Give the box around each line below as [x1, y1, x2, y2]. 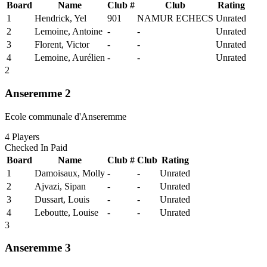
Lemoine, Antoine [35, 26, 103, 37]
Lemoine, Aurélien [35, 52, 105, 63]
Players [10, 131, 39, 142]
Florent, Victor [35, 39, 89, 50]
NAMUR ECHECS [137, 13, 213, 24]
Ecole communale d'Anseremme [5, 111, 126, 122]
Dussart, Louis [35, 194, 89, 204]
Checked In [5, 142, 51, 153]
